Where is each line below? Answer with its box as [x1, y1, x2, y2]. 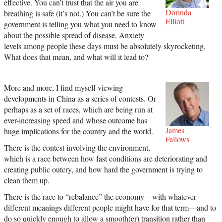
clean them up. [4, 174, 50, 185]
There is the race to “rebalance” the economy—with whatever [4, 191, 196, 202]
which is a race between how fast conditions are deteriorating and [4, 153, 207, 164]
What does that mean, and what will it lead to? [4, 51, 148, 62]
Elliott [166, 15, 184, 26]
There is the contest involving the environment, [4, 142, 150, 153]
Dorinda [166, 6, 191, 17]
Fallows [166, 133, 189, 144]
